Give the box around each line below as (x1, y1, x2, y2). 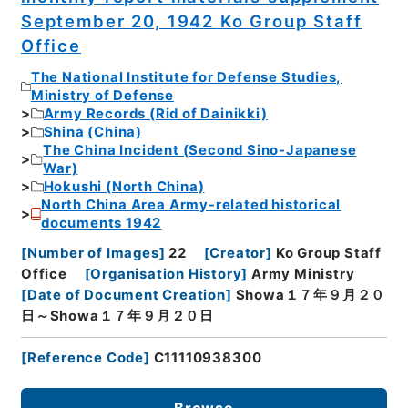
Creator (209, 244, 267, 261)
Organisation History (90, 265, 242, 282)
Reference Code (26, 349, 145, 366)
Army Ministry (251, 265, 355, 282)
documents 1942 (41, 215, 162, 232)
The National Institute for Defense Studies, (30, 69, 342, 87)
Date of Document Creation (26, 286, 226, 303)
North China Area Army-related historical (41, 197, 342, 214)
